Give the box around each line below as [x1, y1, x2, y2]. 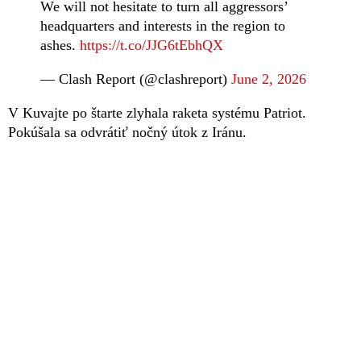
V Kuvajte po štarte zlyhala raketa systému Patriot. [8, 104, 306, 121]
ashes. [40, 36, 80, 53]
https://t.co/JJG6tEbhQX [80, 36, 223, 53]
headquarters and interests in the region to [40, 17, 285, 34]
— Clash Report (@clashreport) [40, 70, 231, 87]
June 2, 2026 [231, 70, 306, 87]
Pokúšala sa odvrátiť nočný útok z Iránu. [8, 123, 247, 140]
